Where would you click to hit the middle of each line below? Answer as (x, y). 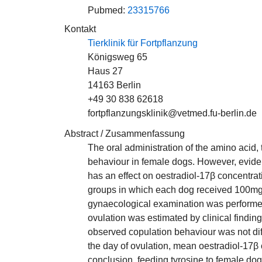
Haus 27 (105, 71)
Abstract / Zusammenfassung (125, 134)
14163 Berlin (114, 85)
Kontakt (80, 29)
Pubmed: (108, 10)
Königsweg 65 (118, 57)
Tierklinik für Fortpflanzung (143, 43)
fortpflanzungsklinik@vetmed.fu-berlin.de (172, 113)
